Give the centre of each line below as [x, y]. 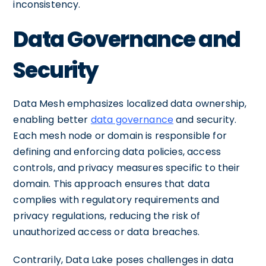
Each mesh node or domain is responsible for [120, 135]
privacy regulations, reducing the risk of [107, 216]
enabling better [52, 119]
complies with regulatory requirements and [116, 199]
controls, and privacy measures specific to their [127, 167]
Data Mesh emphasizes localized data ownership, [130, 103]
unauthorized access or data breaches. [106, 232]
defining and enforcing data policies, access [117, 151]
